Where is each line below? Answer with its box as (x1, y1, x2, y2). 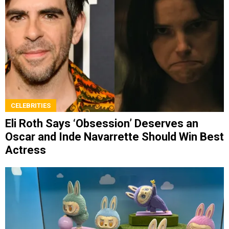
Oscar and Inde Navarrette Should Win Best (5, 130, 224, 144)
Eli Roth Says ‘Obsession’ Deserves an (5, 117, 198, 130)
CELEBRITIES (11, 102, 51, 110)
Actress (5, 144, 46, 157)
